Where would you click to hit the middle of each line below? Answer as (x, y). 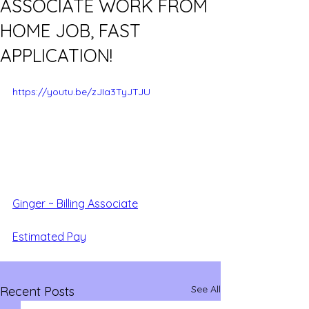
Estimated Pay (49, 236)
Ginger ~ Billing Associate (75, 203)
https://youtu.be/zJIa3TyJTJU (81, 92)
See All (206, 289)
